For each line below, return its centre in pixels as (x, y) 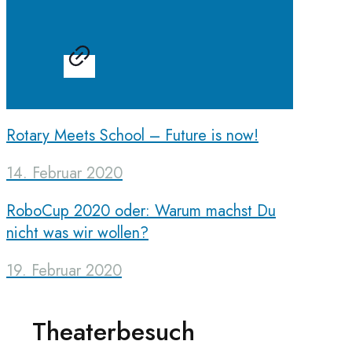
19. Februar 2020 (64, 271)
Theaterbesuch (114, 331)
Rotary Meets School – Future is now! (132, 136)
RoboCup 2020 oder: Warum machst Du (141, 211)
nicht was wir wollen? (77, 233)
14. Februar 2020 (64, 174)
